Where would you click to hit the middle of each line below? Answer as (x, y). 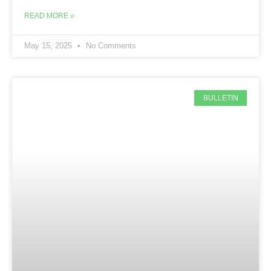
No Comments (110, 45)
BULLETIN (220, 98)
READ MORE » (49, 15)
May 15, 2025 (49, 45)
